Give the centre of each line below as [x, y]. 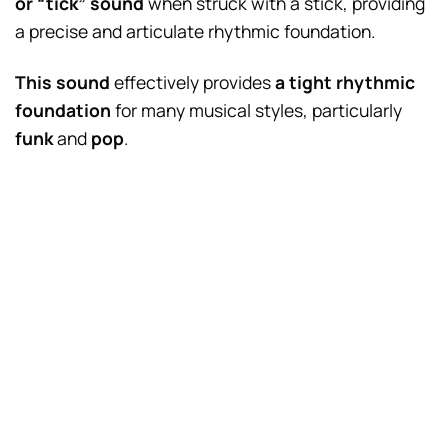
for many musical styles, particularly [256, 110]
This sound [62, 82]
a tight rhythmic [345, 82]
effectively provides [192, 82]
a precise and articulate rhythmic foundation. [195, 31]
